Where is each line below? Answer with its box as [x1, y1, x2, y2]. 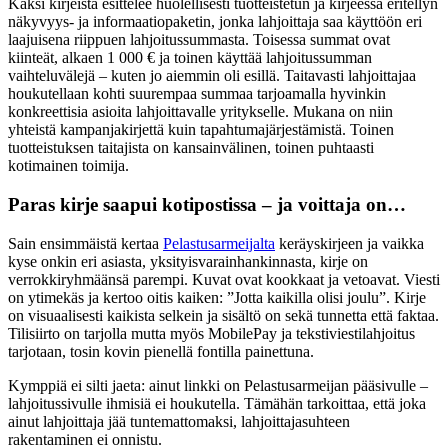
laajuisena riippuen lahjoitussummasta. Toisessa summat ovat [8, 31, 390, 49]
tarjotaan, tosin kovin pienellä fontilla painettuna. [8, 342, 314, 360]
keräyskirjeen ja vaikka [275, 234, 424, 252]
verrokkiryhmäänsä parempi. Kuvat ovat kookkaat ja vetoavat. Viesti [8, 270, 440, 288]
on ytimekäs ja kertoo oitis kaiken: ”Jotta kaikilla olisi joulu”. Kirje [8, 288, 426, 306]
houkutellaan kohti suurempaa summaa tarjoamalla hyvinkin [8, 85, 386, 103]
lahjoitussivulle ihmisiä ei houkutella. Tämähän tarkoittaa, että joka [8, 394, 426, 412]
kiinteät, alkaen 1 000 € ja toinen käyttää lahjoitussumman [8, 49, 372, 67]
